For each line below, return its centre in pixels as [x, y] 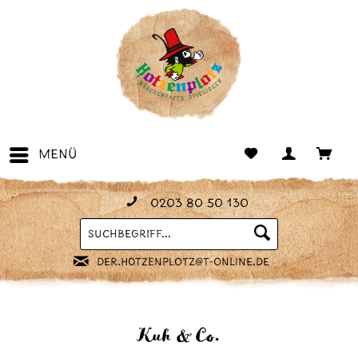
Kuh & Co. [179, 336]
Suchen [185, 233]
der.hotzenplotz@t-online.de [183, 263]
